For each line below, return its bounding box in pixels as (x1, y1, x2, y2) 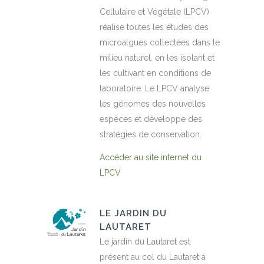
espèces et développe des (100, 114, 202, 124)
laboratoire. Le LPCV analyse (100, 84, 209, 94)
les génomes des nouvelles (100, 99, 206, 109)
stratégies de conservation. (100, 130, 202, 140)
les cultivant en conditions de (100, 68, 211, 78)
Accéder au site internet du (100, 153, 202, 163)
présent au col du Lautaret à (100, 252, 206, 262)
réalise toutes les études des (100, 22, 209, 32)
